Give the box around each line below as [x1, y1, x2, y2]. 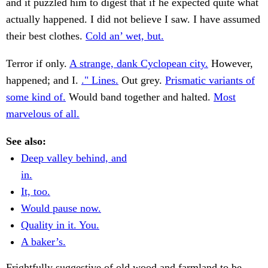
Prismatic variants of [165, 74, 255, 87]
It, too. [21, 185, 50, 198]
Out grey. [118, 74, 165, 87]
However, [208, 57, 253, 70]
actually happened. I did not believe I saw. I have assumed [6, 13, 260, 26]
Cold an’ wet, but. [86, 30, 164, 42]
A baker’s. [21, 236, 66, 248]
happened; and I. [6, 74, 81, 87]
